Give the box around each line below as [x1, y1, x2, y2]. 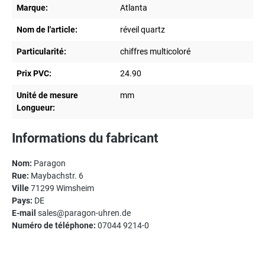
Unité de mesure [17, 91, 78, 101]
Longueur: [17, 103, 55, 113]
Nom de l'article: [17, 25, 77, 35]
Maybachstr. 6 [29, 171, 83, 181]
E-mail [12, 208, 36, 218]
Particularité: [17, 47, 66, 57]
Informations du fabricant [12, 131, 158, 146]
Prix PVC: [17, 69, 51, 79]
